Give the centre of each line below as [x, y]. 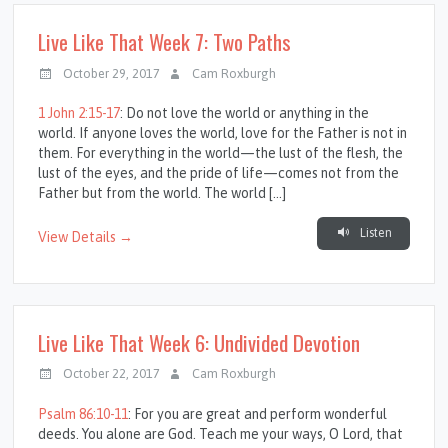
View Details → [86, 237]
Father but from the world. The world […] [162, 192]
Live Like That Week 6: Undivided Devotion [199, 342]
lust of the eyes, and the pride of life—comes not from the [219, 172]
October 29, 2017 [112, 73]
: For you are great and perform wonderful [258, 413]
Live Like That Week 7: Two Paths [165, 42]
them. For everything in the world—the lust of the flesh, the [221, 152]
